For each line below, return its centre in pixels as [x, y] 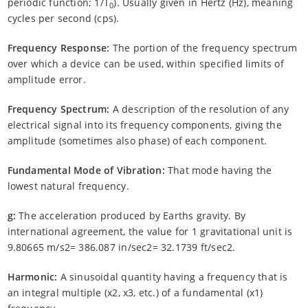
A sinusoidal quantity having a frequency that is [173, 276]
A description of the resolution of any [199, 109]
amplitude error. [46, 79]
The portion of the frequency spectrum [203, 47]
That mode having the [218, 170]
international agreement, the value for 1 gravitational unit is [150, 231]
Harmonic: [32, 276]
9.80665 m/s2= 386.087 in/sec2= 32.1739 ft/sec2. [121, 247]
